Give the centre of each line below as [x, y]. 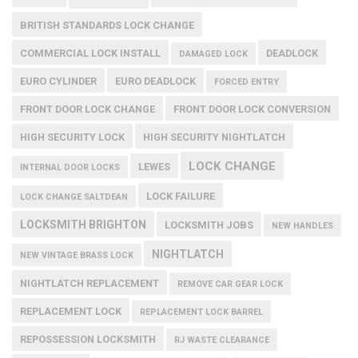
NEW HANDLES [302, 226]
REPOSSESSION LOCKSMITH [88, 340]
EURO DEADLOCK [155, 82]
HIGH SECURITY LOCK [72, 137]
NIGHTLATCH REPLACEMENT [89, 284]
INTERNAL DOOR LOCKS [70, 168]
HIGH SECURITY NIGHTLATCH [214, 137]
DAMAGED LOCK [213, 54]
